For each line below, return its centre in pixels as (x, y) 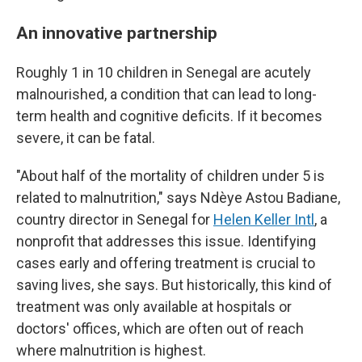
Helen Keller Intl (264, 219)
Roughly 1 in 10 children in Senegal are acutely (164, 72)
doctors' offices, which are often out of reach (160, 328)
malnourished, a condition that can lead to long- (166, 94)
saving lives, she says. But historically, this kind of (174, 284)
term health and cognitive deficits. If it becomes (169, 116)
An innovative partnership (117, 32)
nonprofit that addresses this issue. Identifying (166, 241)
